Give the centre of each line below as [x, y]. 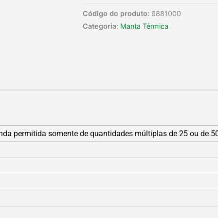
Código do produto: [116, 14]
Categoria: [100, 26]
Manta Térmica [144, 26]
